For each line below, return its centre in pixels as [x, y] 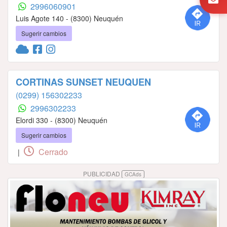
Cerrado [52, 152]
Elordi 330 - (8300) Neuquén [62, 120]
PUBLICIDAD [102, 174]
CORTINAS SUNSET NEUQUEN [83, 82]
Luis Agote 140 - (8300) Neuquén [69, 18]
